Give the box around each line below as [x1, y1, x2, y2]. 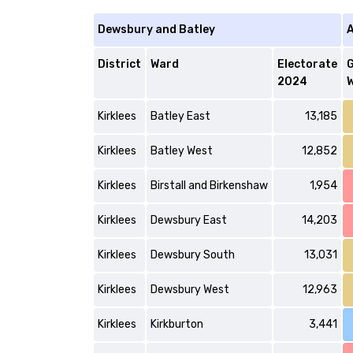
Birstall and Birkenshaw [150, 179, 268, 192]
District [98, 58, 141, 71]
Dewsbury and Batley [98, 23, 215, 36]
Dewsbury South [150, 248, 235, 262]
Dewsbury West [150, 283, 229, 296]
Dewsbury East [150, 214, 227, 227]
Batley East [150, 110, 210, 123]
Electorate [277, 58, 337, 71]
